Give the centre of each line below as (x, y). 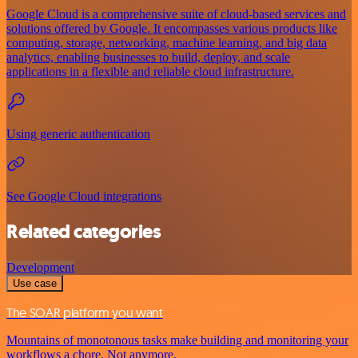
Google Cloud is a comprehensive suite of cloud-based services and (176, 14)
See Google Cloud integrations (84, 196)
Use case (35, 284)
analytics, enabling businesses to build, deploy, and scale (148, 57)
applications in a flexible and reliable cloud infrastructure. (150, 71)
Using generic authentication (78, 133)
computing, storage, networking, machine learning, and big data (167, 42)
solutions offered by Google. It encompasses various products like (172, 28)
